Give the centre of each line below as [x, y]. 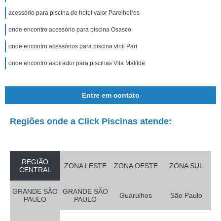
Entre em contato [110, 95]
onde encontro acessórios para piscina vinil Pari [73, 46]
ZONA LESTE [85, 166]
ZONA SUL [186, 166]
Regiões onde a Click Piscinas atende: [91, 121]
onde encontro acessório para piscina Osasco [70, 30]
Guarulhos [136, 195]
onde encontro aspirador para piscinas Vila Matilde [77, 63]
